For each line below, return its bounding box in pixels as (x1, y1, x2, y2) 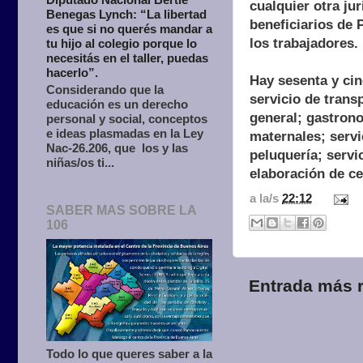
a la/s (250, 191, 282, 206)
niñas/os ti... (46, 156, 114, 170)
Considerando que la (46, 83, 164, 97)
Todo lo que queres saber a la (46, 346, 212, 361)
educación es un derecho (46, 97, 188, 112)
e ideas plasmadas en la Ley (46, 126, 203, 141)
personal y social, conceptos (46, 112, 207, 126)
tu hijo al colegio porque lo (46, 36, 197, 51)
